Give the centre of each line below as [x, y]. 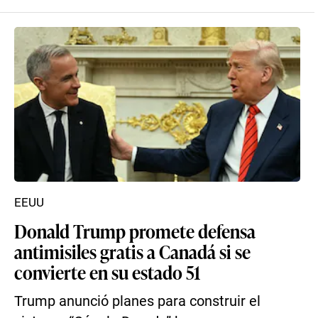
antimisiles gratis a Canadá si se [132, 251]
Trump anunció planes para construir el [137, 301]
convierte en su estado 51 [107, 272]
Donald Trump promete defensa [135, 231]
